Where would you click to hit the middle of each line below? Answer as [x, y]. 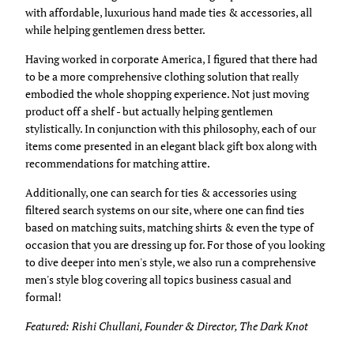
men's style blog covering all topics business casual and [158, 279]
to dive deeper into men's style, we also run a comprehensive [171, 262]
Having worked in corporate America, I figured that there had [171, 58]
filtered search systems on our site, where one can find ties [165, 209]
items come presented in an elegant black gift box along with [171, 145]
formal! [43, 296]
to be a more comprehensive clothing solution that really [162, 76]
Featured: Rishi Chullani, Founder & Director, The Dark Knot [167, 326]
